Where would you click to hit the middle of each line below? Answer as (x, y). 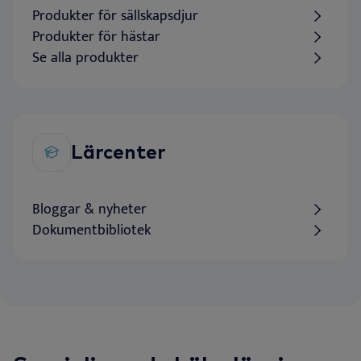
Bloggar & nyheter (89, 209)
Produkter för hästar (96, 37)
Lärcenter (118, 152)
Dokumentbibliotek (91, 230)
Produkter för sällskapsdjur (115, 16)
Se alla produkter (85, 58)
